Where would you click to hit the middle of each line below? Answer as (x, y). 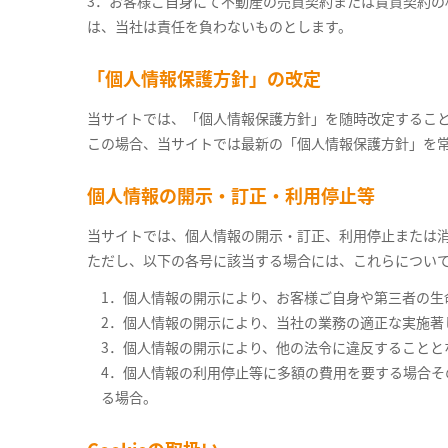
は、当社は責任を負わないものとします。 (219, 26)
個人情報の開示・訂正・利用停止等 (231, 195)
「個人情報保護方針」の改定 (204, 78)
